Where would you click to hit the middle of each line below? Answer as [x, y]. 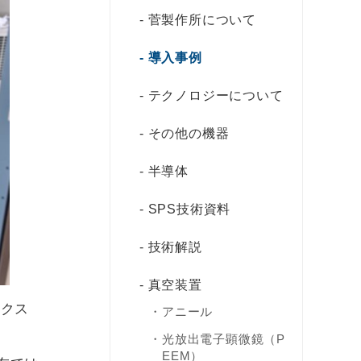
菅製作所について [202, 19]
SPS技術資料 [189, 209]
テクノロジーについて [216, 95]
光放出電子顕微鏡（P [224, 338]
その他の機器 [189, 133]
